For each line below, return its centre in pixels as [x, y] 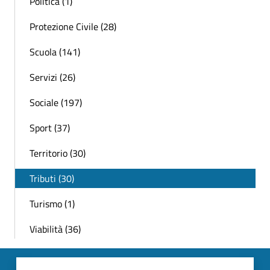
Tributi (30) [52, 179]
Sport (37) [50, 128]
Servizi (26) [52, 77]
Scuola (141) [55, 52]
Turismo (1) [52, 204]
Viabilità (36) [55, 229]
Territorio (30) [58, 153]
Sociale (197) [56, 103]
